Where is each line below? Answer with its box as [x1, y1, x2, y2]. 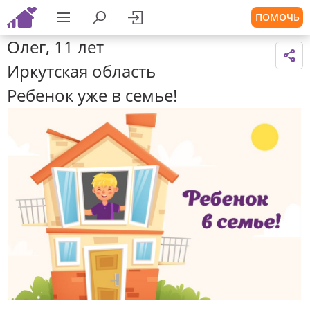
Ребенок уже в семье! [7, 84, 177, 107]
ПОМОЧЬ [255, 10, 300, 24]
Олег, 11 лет [7, 35, 104, 58]
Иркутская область [7, 60, 156, 82]
